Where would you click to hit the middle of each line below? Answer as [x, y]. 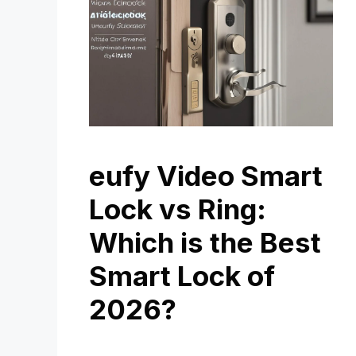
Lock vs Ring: [178, 209]
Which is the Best [205, 242]
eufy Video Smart [206, 175]
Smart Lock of [182, 275]
